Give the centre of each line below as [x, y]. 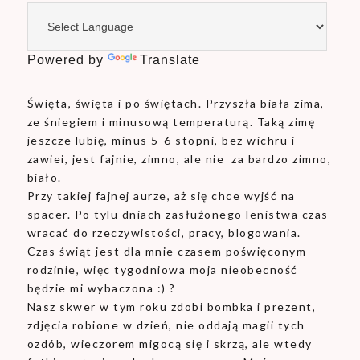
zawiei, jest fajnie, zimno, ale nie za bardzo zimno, [179, 159]
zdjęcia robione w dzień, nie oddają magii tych [166, 325]
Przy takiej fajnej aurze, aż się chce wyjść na [161, 196]
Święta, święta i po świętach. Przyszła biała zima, [176, 103]
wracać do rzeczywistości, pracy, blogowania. [164, 233]
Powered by [67, 60]
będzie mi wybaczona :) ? [101, 288]
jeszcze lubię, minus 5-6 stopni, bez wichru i [161, 140]
